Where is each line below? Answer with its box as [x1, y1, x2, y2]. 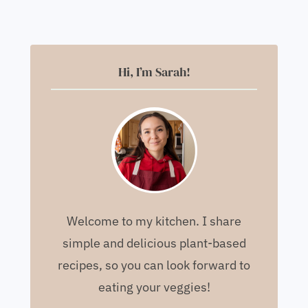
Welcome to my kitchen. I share [67, 212, 241, 229]
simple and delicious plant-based [62, 234, 246, 251]
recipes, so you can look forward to [58, 256, 250, 273]
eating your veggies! [98, 278, 210, 295]
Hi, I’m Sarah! [118, 63, 190, 80]
